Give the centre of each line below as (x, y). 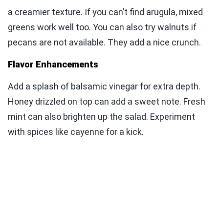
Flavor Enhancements (53, 65)
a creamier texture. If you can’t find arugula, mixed (105, 12)
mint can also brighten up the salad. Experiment (101, 117)
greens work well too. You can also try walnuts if (102, 27)
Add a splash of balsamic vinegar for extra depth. (104, 87)
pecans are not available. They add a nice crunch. (104, 43)
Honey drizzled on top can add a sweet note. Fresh (107, 102)
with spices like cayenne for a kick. (76, 132)
